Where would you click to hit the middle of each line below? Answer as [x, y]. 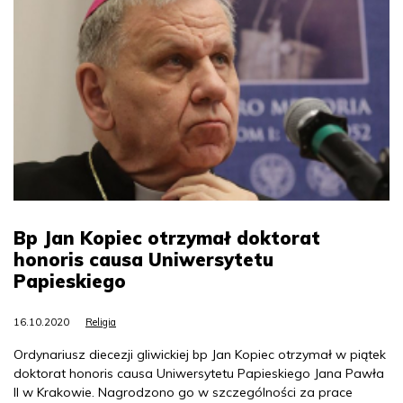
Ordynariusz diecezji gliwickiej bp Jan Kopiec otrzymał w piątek [200, 354]
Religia [101, 322]
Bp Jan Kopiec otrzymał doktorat [167, 237]
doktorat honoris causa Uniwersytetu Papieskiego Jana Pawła [199, 373]
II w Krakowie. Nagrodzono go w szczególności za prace [183, 392]
